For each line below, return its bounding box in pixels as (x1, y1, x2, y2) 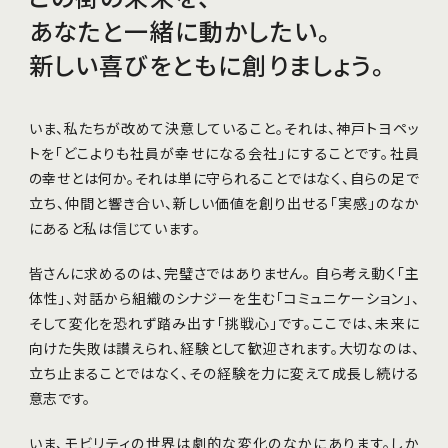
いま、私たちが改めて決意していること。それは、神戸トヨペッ (28, 119, 420, 137)
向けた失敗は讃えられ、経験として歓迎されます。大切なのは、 (28, 339, 420, 357)
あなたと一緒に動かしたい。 (28, 17, 332, 47)
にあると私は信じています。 (28, 219, 201, 237)
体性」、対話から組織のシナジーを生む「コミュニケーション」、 (28, 289, 420, 307)
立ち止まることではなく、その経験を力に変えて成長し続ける (28, 364, 420, 382)
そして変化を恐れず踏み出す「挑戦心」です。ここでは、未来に (28, 314, 420, 332)
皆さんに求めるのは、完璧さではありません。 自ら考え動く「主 (28, 264, 420, 282)
